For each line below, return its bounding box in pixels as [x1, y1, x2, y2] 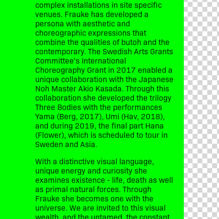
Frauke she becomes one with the [35, 192, 153, 203]
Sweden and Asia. [35, 138, 99, 149]
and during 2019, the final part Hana [35, 119, 164, 131]
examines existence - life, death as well [35, 174, 173, 185]
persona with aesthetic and [35, 17, 130, 28]
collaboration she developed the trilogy [35, 91, 172, 103]
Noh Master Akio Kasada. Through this [35, 82, 169, 93]
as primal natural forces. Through [35, 183, 152, 194]
